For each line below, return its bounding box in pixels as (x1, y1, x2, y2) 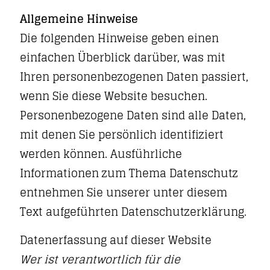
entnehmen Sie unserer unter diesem (20, 183, 227, 202)
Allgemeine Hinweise (20, 9, 138, 28)
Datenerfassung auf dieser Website (20, 230, 212, 250)
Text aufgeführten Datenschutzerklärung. (20, 202, 246, 221)
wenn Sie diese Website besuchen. (20, 86, 207, 105)
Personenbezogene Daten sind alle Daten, (20, 105, 246, 125)
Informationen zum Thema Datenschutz (20, 163, 238, 183)
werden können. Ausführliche (20, 144, 182, 163)
